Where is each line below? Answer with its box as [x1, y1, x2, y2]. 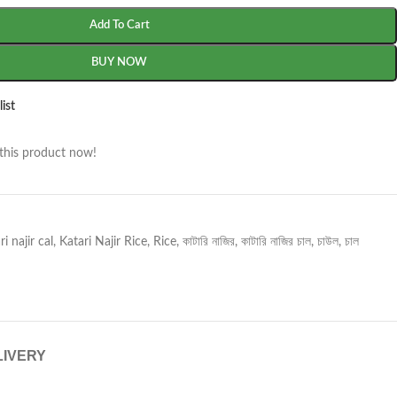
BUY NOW [91, 57, 147, 68]
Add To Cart [89, 19, 150, 31]
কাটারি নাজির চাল [241, 236, 311, 248]
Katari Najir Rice [59, 236, 147, 248]
